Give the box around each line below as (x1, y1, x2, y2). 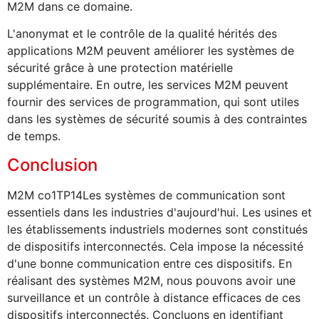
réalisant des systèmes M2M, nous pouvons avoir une (7, 273, 296, 288)
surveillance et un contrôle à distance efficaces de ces (7, 290, 300, 305)
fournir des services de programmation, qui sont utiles (7, 95, 299, 110)
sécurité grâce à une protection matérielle (7, 61, 233, 75)
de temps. (7, 129, 61, 144)
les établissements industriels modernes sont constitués (7, 221, 308, 236)
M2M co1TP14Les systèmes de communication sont (7, 187, 286, 202)
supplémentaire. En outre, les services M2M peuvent (7, 78, 288, 93)
